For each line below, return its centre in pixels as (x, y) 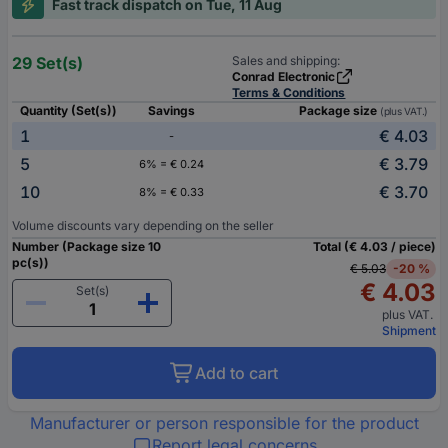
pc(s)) (30, 263)
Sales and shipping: (286, 61)
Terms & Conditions (289, 93)
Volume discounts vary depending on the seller (143, 226)
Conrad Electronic (284, 77)
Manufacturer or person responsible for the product (224, 423)
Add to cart (236, 373)
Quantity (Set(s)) (68, 111)
